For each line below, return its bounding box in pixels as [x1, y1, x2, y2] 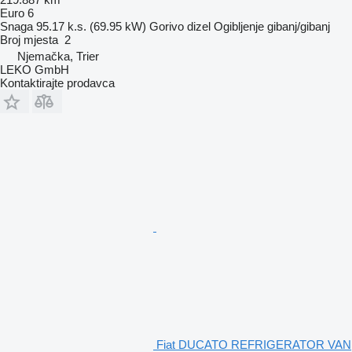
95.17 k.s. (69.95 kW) [36, 19, 146, 33]
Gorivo [149, 19, 184, 33]
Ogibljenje [214, 19, 264, 33]
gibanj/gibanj [267, 19, 330, 33]
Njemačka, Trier [17, 49, 99, 63]
